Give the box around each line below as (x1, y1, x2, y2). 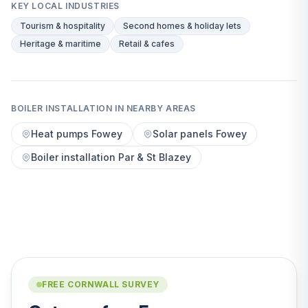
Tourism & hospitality (20, 21, 105, 31)
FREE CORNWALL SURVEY (42, 279, 159, 289)
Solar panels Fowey (153, 128, 247, 140)
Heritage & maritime (20, 38, 101, 49)
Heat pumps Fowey (31, 128, 122, 140)
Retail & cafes (119, 38, 175, 49)
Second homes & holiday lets (123, 21, 241, 31)
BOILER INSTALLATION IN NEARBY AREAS (11, 103, 196, 113)
